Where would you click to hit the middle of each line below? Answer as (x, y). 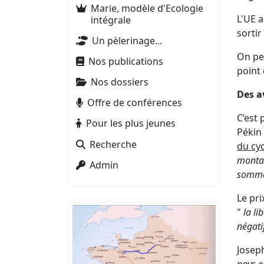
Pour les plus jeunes (131, 123)
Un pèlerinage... (127, 40)
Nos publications (126, 61)
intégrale (110, 20)
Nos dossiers (119, 82)
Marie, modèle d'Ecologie (147, 8)
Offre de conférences (134, 103)
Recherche (113, 144)
